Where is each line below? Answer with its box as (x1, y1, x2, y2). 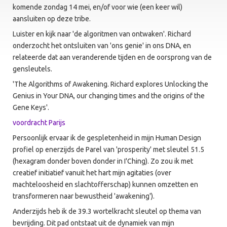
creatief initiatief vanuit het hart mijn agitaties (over (13, 169, 171, 177)
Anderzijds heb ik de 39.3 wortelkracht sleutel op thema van (13, 207, 201, 215)
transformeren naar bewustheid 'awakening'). (13, 192, 156, 200)
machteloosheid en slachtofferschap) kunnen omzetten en (13, 180, 198, 188)
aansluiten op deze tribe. (13, 15, 91, 23)
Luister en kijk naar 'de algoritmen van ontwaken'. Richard (13, 30, 191, 38)
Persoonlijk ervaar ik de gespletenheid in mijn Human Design (13, 134, 201, 142)
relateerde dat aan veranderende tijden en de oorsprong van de (13, 53, 212, 61)
